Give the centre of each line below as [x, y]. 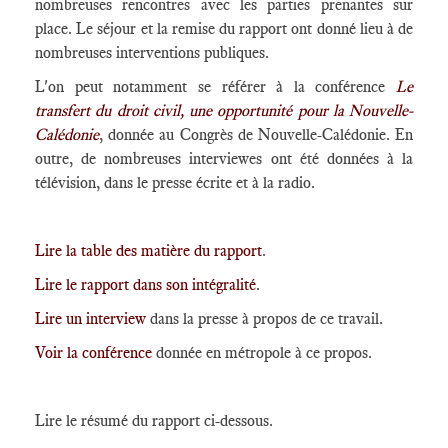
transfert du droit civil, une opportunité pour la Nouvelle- [224, 110]
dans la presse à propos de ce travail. [264, 318]
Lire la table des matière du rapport [148, 250]
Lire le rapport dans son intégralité [145, 284]
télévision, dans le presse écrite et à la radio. [175, 182]
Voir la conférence [93, 352]
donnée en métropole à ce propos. [262, 352]
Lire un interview [90, 318]
